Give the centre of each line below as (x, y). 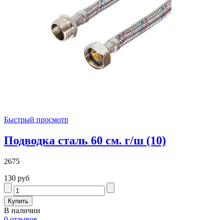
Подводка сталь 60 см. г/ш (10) (85, 140)
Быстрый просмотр (36, 119)
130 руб (17, 178)
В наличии (22, 210)
